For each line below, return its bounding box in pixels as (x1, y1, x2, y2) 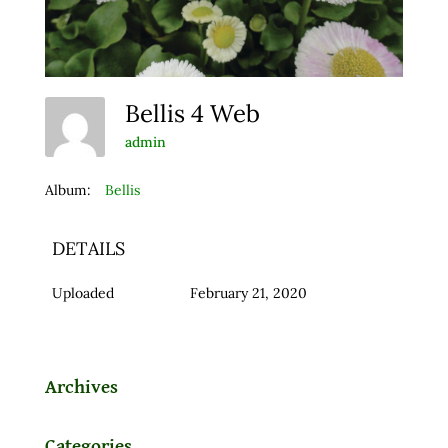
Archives (44, 377, 118, 397)
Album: (44, 180, 91, 199)
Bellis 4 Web (124, 97, 272, 129)
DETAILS (51, 236, 125, 260)
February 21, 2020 (189, 283, 307, 302)
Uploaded (51, 283, 114, 302)
